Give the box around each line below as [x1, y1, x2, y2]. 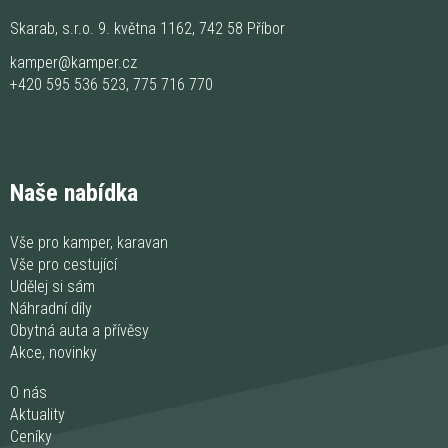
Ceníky [10, 426, 52, 446]
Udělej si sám [10, 276, 95, 296]
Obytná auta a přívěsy [10, 320, 149, 340]
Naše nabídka [10, 178, 138, 207]
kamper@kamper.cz [10, 52, 137, 72]
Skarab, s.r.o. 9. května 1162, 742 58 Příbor [10, 18, 285, 38]
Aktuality [10, 404, 65, 424]
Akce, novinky [10, 342, 97, 362]
